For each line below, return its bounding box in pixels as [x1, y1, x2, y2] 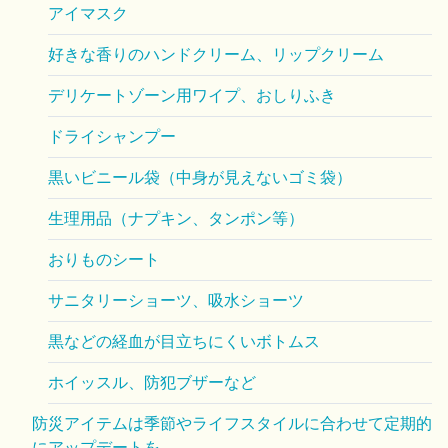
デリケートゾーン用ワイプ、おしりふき [48, 87, 336, 104]
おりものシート [48, 251, 160, 268]
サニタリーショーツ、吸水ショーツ [48, 292, 304, 309]
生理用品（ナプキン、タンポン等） [48, 210, 304, 227]
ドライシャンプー [48, 128, 176, 145]
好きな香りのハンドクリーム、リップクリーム [48, 46, 384, 63]
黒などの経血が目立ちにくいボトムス [48, 333, 320, 350]
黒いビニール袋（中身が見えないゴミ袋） [48, 169, 352, 186]
